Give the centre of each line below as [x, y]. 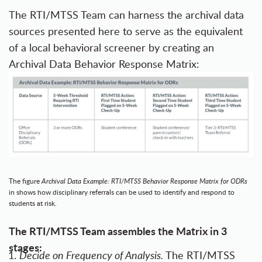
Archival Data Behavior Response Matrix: [104, 64]
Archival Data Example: [76, 181]
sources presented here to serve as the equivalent [126, 31]
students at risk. [33, 203]
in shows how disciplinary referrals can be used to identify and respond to [122, 192]
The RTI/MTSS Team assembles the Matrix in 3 [118, 230]
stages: [25, 247]
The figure [25, 181]
